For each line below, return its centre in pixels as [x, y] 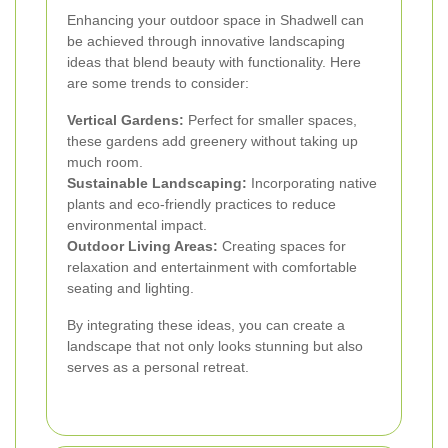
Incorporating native [312, 183]
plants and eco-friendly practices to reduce [201, 204]
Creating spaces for [282, 246]
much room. [105, 162]
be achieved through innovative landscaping [206, 41]
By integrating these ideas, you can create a [206, 325]
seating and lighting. [130, 288]
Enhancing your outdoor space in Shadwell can [215, 20]
